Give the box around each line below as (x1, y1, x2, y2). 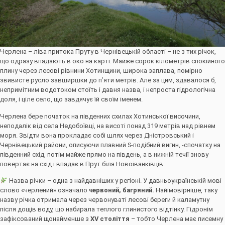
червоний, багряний (89, 186, 152, 194)
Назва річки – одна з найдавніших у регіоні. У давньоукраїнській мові (7, 177, 221, 185)
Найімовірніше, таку (154, 186, 217, 194)
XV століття (90, 215, 130, 223)
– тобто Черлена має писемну (130, 215, 223, 223)
